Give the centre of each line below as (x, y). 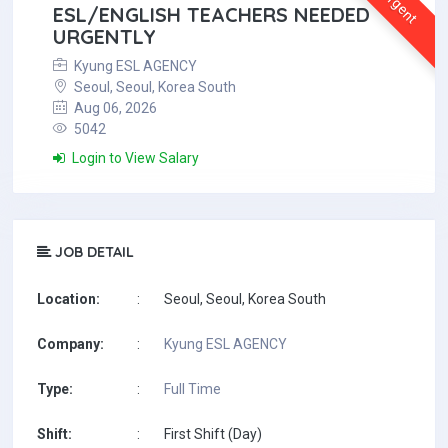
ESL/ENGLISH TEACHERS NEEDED (211, 14)
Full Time (192, 389)
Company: (70, 344)
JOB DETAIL (92, 252)
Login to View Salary (134, 158)
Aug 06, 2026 (114, 108)
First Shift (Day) (213, 434)
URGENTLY (104, 36)
